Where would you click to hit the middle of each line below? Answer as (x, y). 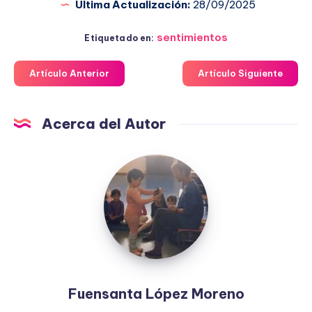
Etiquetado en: (119, 38)
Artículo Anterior (69, 73)
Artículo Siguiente (240, 73)
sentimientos (192, 37)
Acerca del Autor (104, 123)
